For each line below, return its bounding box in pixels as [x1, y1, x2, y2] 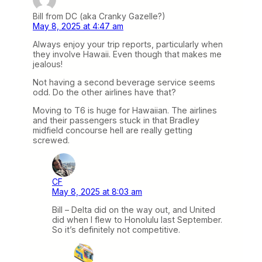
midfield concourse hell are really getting [33, 125, 192, 135]
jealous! [33, 58, 63, 69]
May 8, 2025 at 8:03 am [52, 187, 142, 197]
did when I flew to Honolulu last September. [52, 215, 222, 225]
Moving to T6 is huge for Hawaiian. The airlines [33, 105, 217, 115]
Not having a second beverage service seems [33, 77, 215, 87]
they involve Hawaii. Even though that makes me [33, 49, 222, 59]
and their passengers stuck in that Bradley [33, 115, 199, 125]
